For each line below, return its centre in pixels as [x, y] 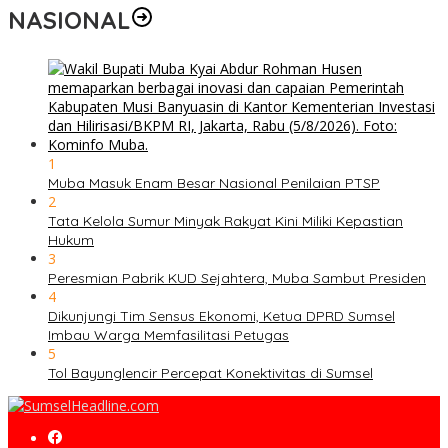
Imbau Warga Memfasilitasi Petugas [168, 335]
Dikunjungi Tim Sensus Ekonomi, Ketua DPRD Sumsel [221, 316]
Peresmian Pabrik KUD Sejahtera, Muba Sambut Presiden [237, 278]
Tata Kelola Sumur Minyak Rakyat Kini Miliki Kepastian [225, 221]
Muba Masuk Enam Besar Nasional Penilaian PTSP [214, 183]
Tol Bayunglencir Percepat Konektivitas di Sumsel [210, 373]
